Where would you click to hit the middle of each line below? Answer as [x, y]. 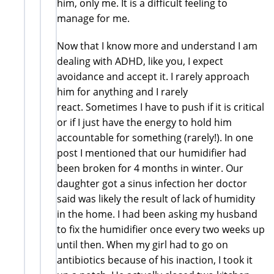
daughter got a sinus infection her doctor [152, 183]
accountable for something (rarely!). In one [155, 137]
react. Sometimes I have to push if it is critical [161, 107]
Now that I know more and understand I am [157, 46]
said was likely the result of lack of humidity [156, 198]
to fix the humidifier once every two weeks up [161, 229]
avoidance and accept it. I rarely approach [153, 76]
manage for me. [93, 18]
